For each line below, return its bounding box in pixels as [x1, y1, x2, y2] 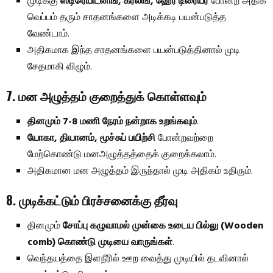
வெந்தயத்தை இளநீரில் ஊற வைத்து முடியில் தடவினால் [27, 250, 249, 267]
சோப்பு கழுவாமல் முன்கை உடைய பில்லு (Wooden [63, 218, 263, 234]
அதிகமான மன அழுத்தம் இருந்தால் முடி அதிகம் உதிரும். [27, 163, 253, 179]
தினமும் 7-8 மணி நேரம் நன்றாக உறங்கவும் [27, 113, 197, 130]
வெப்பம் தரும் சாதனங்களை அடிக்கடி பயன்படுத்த [27, 9, 226, 26]
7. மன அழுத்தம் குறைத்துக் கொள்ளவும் [6, 86, 207, 105]
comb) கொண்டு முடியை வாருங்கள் [27, 234, 172, 250]
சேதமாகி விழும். [27, 58, 92, 75]
